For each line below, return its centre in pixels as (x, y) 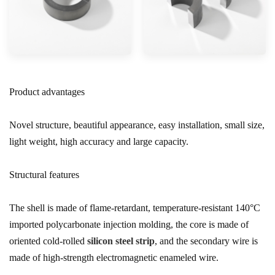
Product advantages (47, 92)
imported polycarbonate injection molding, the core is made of (129, 224)
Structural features (44, 175)
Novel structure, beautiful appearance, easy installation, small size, (137, 125)
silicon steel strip (121, 241)
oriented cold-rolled (48, 241)
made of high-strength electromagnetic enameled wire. (114, 258)
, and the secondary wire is (206, 241)
